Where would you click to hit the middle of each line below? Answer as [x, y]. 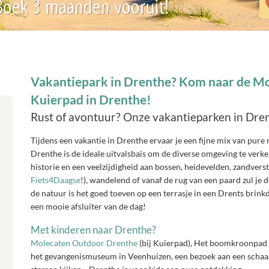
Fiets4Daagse [55, 180]
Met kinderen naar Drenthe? [93, 230]
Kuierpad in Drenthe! [91, 99]
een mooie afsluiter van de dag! [88, 206]
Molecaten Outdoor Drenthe [84, 243]
